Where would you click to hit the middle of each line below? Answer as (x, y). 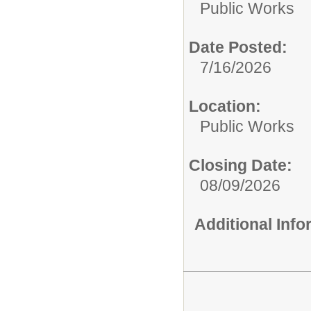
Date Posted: (238, 47)
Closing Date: (241, 165)
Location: (225, 106)
